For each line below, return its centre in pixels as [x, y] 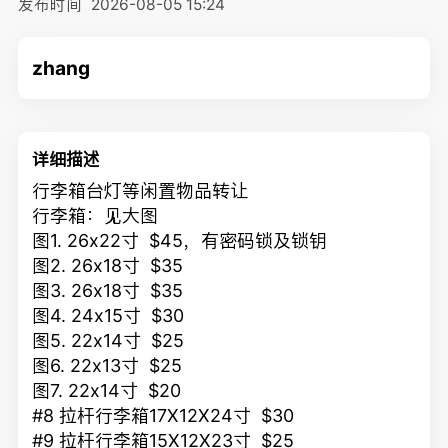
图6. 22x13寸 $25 [107, 365]
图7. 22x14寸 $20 [107, 390]
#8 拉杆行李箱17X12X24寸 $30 [163, 415]
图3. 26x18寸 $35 [108, 290]
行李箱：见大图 [95, 215]
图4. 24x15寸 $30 [108, 315]
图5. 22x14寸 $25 [108, 340]
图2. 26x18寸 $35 [108, 265]
